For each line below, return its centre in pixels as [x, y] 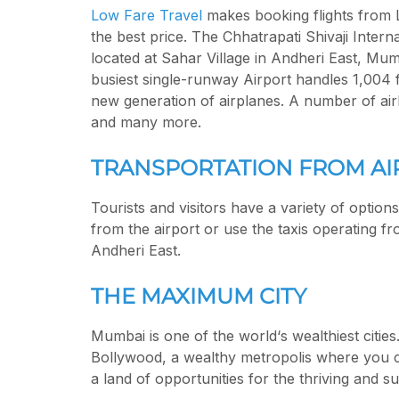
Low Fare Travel [147, 15]
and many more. [146, 122]
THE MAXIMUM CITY [199, 296]
